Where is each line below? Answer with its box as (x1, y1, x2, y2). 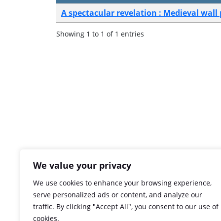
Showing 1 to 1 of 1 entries (56, 29, 144, 39)
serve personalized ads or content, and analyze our (33, 190, 202, 199)
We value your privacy (33, 159, 131, 171)
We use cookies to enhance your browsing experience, (33, 178, 212, 187)
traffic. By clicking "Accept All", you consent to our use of (33, 202, 219, 211)
